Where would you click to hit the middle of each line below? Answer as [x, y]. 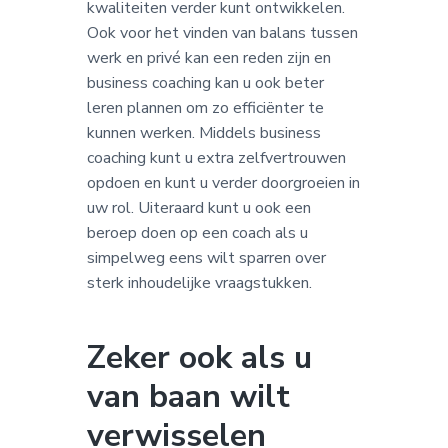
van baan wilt [188, 396]
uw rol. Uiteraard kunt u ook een [198, 207]
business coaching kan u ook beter [205, 82]
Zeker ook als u [199, 357]
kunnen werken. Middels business [203, 132]
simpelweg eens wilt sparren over [206, 257]
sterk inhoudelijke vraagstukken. [199, 282]
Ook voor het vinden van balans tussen [222, 32]
